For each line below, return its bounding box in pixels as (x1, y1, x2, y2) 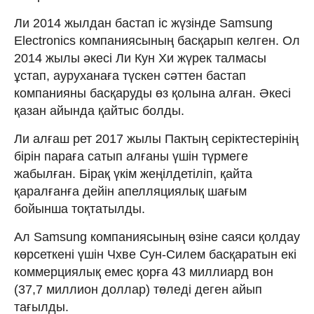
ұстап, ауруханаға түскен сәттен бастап (14, 68, 246, 83)
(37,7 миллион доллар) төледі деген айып (14, 282, 262, 296)
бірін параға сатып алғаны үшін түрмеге (14, 149, 248, 163)
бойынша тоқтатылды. (14, 201, 145, 216)
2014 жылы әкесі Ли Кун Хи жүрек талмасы (14, 50, 266, 65)
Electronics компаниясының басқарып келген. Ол (14, 33, 300, 48)
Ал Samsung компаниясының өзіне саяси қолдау (14, 229, 300, 244)
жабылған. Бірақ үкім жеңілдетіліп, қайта (14, 166, 252, 181)
